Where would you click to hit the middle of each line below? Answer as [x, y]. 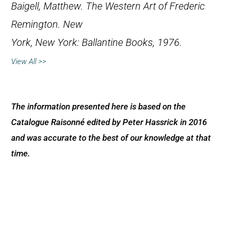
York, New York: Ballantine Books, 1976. [97, 43]
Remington [35, 25]
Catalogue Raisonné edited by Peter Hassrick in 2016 [109, 122]
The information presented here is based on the [98, 107]
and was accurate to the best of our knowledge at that [111, 138]
